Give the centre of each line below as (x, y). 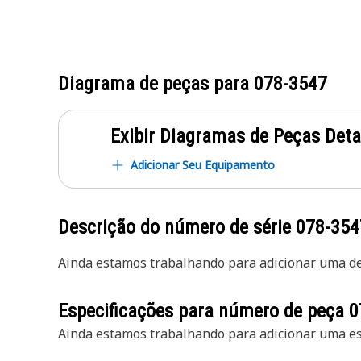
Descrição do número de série (177, 227)
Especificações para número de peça (203, 311)
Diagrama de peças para (156, 84)
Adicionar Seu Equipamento (203, 165)
